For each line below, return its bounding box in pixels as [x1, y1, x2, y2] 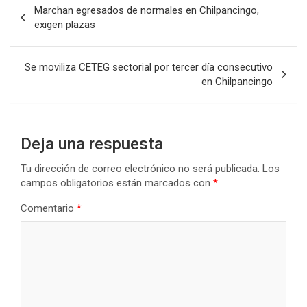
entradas [10, 33, 79, 53]
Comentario [21, 201, 77, 214]
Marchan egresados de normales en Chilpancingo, [34, 3, 259, 16]
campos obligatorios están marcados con [21, 176, 213, 189]
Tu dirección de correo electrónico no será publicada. [21, 162, 260, 175]
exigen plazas [34, 18, 95, 31]
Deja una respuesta [21, 134, 163, 153]
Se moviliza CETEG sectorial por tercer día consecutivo [25, 60, 273, 73]
